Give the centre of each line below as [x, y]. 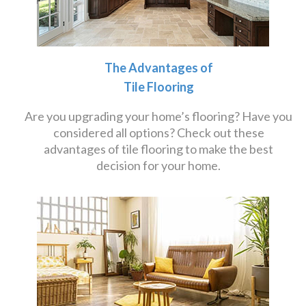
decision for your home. [158, 165]
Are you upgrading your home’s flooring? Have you [158, 116]
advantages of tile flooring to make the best [158, 149]
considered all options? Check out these [158, 133]
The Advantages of [158, 68]
